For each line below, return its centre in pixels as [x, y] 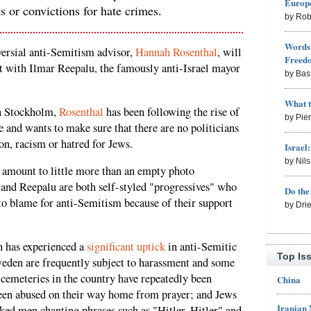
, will [229, 52]
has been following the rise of [171, 111]
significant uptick [126, 246]
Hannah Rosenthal [176, 52]
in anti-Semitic [201, 246]
